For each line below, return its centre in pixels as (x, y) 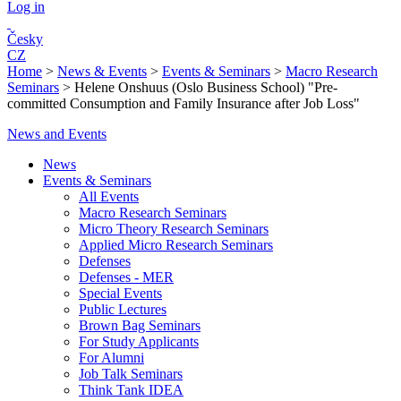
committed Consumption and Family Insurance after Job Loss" (183, 103)
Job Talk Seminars (131, 374)
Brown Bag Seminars (140, 325)
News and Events (57, 134)
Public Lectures (123, 309)
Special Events (120, 293)
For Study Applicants (139, 341)
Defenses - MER (126, 277)
